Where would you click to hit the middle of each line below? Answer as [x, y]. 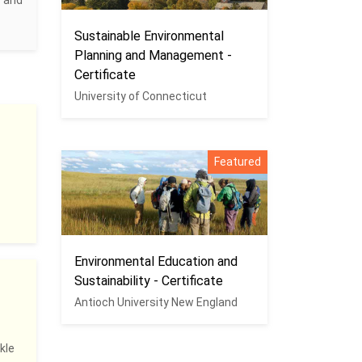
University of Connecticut [141, 96]
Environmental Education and [156, 261]
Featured [238, 162]
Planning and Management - [153, 55]
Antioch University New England [156, 302]
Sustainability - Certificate [149, 281]
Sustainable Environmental [149, 36]
